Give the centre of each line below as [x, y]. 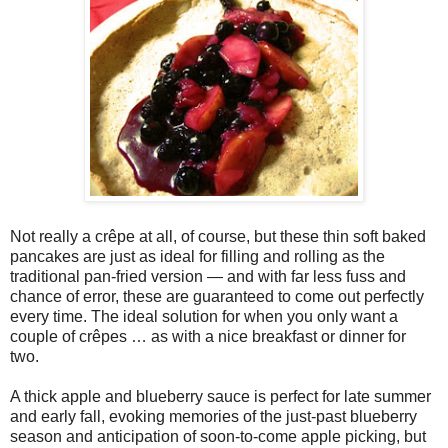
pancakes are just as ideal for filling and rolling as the [197, 256]
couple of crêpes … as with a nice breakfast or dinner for [208, 336]
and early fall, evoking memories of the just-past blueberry [213, 416]
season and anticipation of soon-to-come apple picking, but [218, 436]
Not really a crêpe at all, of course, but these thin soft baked [218, 236]
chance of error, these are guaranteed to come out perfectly [217, 296]
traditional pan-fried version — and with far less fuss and [208, 276]
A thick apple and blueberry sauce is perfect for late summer [220, 396]
